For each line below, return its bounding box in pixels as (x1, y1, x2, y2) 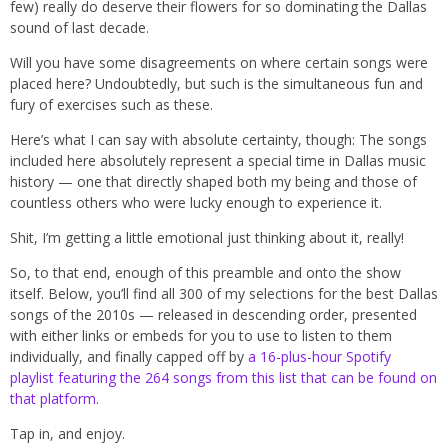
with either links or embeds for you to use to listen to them (10, 326, 392, 346)
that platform (10, 389, 96, 409)
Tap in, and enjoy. (10, 424, 125, 444)
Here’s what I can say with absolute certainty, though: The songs (10, 130, 427, 150)
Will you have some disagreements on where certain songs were (10, 53, 428, 73)
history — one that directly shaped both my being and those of (10, 172, 417, 192)
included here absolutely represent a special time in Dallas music (10, 151, 426, 171)
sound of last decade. (10, 18, 149, 38)
